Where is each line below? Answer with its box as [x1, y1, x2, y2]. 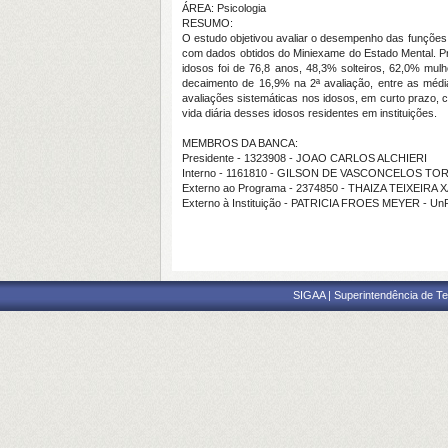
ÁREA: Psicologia [182, 2, 266, 14]
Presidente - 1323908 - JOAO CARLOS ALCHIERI [182, 152, 427, 164]
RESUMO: [182, 17, 233, 29]
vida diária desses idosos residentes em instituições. [182, 107, 440, 119]
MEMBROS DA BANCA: [182, 137, 298, 149]
